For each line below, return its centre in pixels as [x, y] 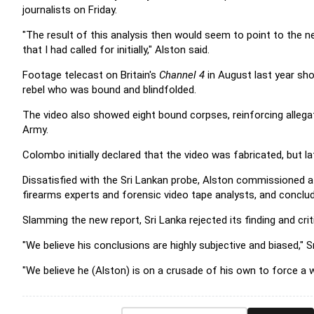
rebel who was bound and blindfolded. [109, 90]
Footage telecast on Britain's [91, 75]
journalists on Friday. [70, 10]
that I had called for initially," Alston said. [116, 50]
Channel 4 [182, 75]
